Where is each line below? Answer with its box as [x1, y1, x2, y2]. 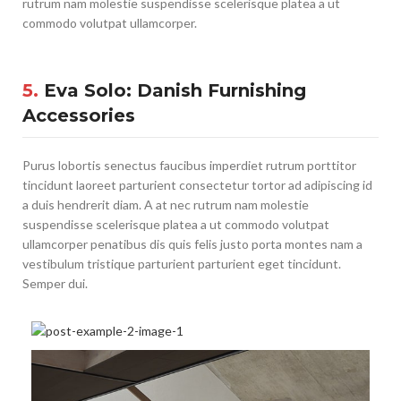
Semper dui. [22, 275, 88, 291]
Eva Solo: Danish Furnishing [38, 79, 306, 101]
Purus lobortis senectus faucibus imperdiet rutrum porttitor [22, 157, 356, 173]
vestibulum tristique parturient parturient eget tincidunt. [22, 255, 341, 271]
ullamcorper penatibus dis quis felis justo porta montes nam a [22, 235, 363, 252]
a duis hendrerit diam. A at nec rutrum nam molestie [22, 196, 309, 212]
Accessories [22, 104, 135, 126]
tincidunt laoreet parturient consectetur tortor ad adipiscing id [22, 176, 372, 192]
